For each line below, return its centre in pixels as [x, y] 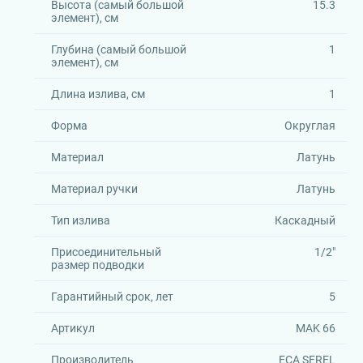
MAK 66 [315, 328]
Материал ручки [94, 189]
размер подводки [98, 265]
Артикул [73, 328]
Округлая [310, 126]
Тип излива [81, 220]
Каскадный [305, 220]
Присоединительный [106, 252]
